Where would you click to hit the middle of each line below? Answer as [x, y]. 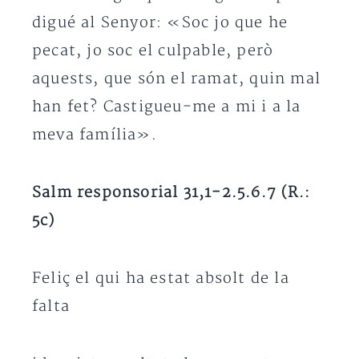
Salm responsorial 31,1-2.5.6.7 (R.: [171, 193]
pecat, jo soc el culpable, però [153, 51]
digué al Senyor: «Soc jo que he [160, 23]
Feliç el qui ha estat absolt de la [161, 278]
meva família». [95, 135]
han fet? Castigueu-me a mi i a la [167, 107]
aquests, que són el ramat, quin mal [177, 79]
